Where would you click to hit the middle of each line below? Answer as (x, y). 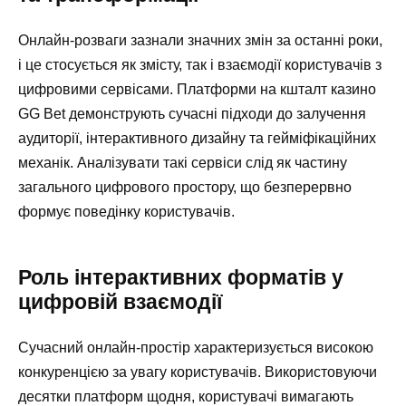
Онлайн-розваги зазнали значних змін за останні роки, (200, 41)
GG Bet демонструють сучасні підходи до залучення (192, 114)
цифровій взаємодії (120, 302)
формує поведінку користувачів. (126, 212)
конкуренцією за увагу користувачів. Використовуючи (198, 372)
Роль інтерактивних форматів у (181, 278)
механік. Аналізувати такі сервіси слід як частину (183, 163)
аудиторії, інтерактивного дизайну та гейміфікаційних (197, 139)
